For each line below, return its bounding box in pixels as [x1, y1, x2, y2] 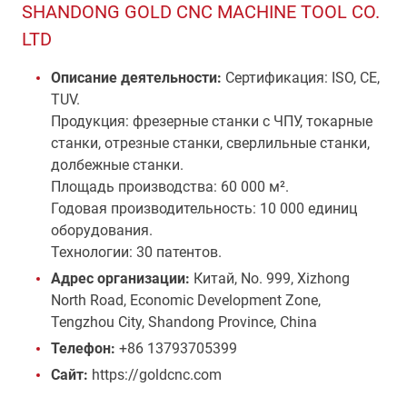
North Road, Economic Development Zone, [51, 292, 321, 309]
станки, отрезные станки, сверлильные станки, [51, 134, 370, 152]
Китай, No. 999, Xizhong [194, 270, 350, 287]
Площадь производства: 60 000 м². [51, 178, 289, 195]
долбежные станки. [51, 156, 184, 174]
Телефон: [51, 340, 115, 357]
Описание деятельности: [51, 69, 222, 86]
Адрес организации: [51, 270, 194, 287]
